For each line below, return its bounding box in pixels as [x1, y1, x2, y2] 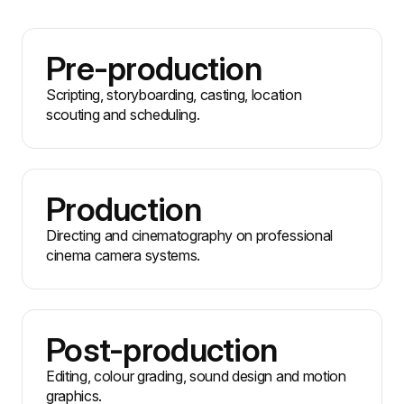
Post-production [46, 330, 278, 371]
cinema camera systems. [46, 246, 200, 265]
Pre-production [46, 49, 262, 89]
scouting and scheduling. [46, 106, 200, 124]
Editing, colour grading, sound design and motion [46, 367, 346, 386]
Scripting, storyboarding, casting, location [46, 86, 302, 105]
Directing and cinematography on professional [46, 226, 333, 245]
